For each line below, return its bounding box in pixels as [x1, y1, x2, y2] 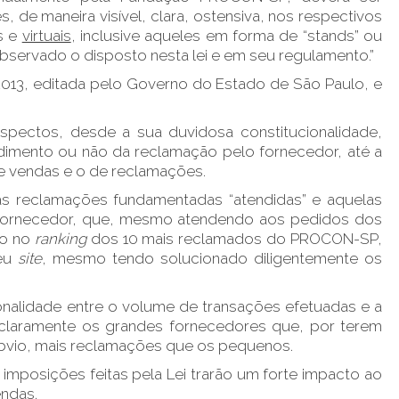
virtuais [21, 27, 71, 45]
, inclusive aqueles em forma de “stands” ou [70, 27, 383, 45]
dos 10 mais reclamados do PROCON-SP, [85, 230, 383, 248]
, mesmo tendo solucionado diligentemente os [41, 249, 383, 267]
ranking [34, 230, 86, 248]
